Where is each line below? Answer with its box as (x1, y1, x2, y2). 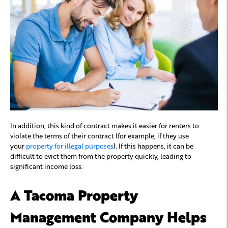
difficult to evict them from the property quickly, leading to (10, 152, 191, 161)
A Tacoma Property (10, 185, 138, 204)
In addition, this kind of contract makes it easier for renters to (10, 121, 199, 130)
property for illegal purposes (26, 141, 113, 151)
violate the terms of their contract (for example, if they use (10, 131, 189, 140)
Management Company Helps (10, 207, 207, 226)
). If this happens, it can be (113, 141, 193, 151)
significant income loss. (10, 162, 84, 171)
